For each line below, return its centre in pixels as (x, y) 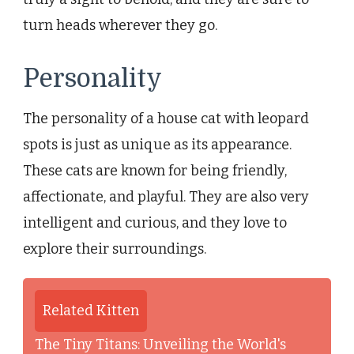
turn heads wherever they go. (120, 26)
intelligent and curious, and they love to (155, 223)
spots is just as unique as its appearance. (157, 145)
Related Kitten (91, 311)
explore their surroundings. (115, 249)
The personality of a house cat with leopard (166, 119)
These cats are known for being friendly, (155, 171)
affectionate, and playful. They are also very (166, 197)
